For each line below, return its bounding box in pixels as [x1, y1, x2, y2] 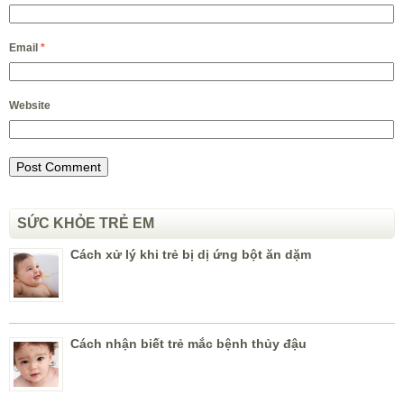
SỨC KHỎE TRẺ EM [17, 216, 154, 232]
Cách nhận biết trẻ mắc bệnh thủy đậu [70, 336, 307, 352]
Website [9, 99, 50, 113]
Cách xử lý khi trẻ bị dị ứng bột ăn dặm [70, 247, 311, 262]
